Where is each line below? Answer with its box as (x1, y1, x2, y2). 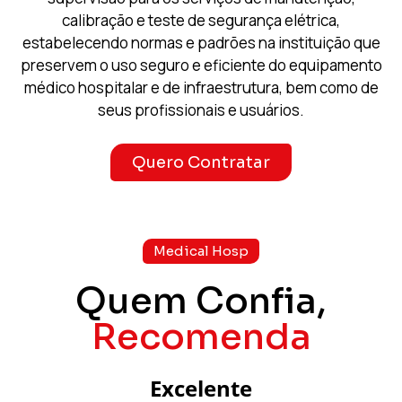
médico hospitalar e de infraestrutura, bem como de (23, 77, 379, 99)
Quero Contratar (132, 152, 270, 172)
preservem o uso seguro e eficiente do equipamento (20, 55, 382, 76)
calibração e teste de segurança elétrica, (62, 10, 340, 31)
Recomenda (91, 313, 311, 360)
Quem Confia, (75, 277, 327, 324)
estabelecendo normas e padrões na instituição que (22, 32, 380, 54)
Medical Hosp (153, 242, 249, 260)
